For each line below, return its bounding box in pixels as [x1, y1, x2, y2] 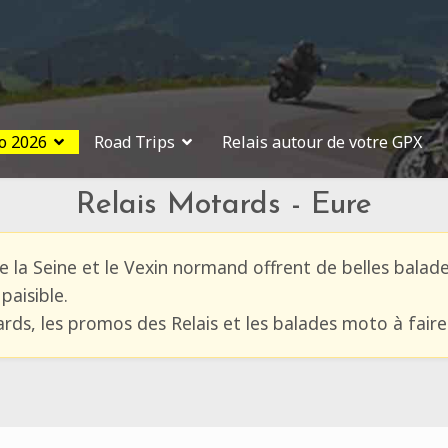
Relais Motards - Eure [75, 190, 372, 221]
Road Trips [94, 131, 175, 153]
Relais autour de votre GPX [222, 131, 422, 153]
